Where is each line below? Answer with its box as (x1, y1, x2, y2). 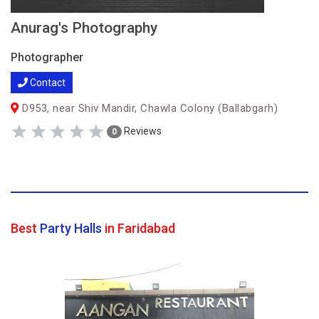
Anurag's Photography (11, 19, 157, 36)
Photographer (11, 51, 83, 64)
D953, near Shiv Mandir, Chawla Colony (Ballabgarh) (19, 102, 278, 115)
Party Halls (40, 221, 102, 236)
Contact (28, 77, 66, 88)
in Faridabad (102, 221, 175, 236)
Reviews (122, 125, 162, 137)
